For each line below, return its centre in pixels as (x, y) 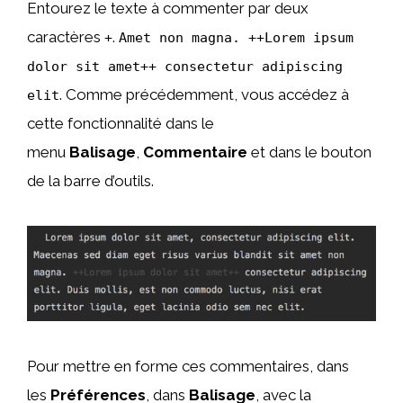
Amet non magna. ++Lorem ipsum (236, 38)
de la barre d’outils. (90, 181)
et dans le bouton (309, 152)
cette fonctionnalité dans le (121, 124)
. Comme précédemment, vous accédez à (204, 95)
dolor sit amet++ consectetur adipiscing (185, 67)
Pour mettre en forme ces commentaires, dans (188, 367)
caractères (66, 37)
